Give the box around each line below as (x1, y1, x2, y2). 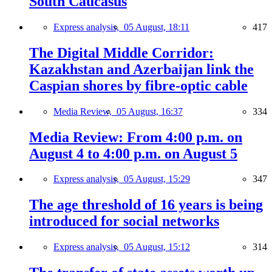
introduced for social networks (29, 213, 219, 229)
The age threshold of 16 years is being (29, 197, 263, 213)
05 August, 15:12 (124, 242, 190, 253)
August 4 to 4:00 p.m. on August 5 (29, 145, 237, 161)
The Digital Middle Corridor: (29, 44, 214, 61)
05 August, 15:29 (124, 174, 190, 185)
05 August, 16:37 (117, 106, 183, 117)
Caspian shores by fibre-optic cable (29, 77, 248, 93)
